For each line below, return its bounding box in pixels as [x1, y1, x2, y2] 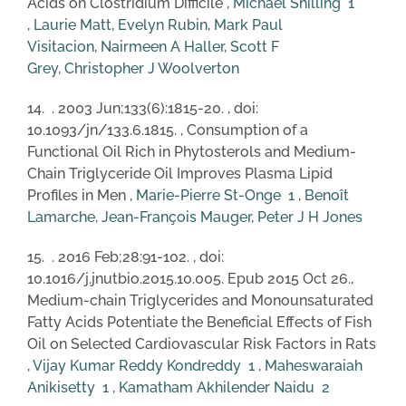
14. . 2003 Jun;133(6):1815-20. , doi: [27, 99, 258, 117]
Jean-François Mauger [101, 208, 251, 226]
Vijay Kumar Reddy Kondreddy [33, 356, 241, 374]
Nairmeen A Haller [101, 37, 224, 55]
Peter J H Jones [257, 208, 362, 226]
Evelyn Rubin [118, 15, 208, 34]
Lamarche [27, 208, 95, 226]
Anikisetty [27, 378, 95, 396]
